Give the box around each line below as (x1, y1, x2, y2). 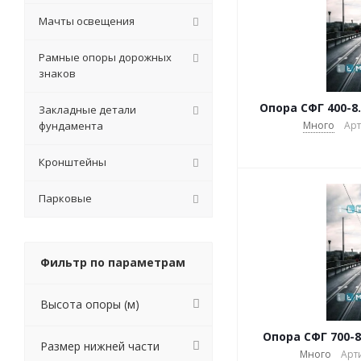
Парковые (39, 191, 92, 205)
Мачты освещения (39, 14, 135, 28)
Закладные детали (39, 102, 136, 117)
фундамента (39, 118, 103, 133)
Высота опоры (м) (40, 297, 139, 312)
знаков (39, 66, 76, 81)
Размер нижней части (40, 338, 160, 354)
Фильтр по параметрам (40, 255, 185, 270)
